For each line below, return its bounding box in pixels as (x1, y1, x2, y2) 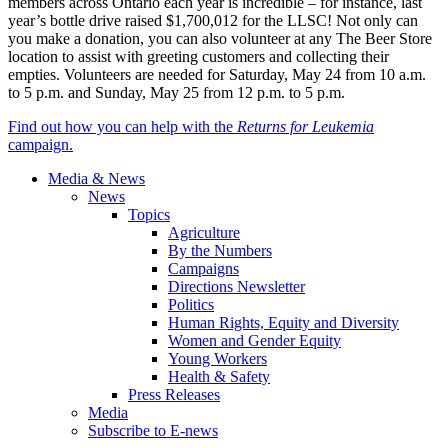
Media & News (48, 170, 145, 188)
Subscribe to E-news (88, 422, 218, 440)
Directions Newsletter (168, 278, 305, 296)
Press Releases (128, 386, 220, 404)
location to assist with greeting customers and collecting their (8, 48, 389, 66)
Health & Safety (168, 368, 270, 386)
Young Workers (168, 350, 267, 368)
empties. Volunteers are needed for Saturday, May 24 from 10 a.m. (8, 66, 426, 84)
